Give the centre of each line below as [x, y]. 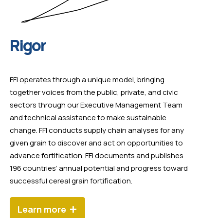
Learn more [42, 209]
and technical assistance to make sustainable [88, 118]
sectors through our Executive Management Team [96, 105]
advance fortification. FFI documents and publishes [97, 155]
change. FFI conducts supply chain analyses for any [97, 130]
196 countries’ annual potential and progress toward [99, 168]
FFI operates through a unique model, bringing [87, 80]
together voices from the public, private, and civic [94, 92]
